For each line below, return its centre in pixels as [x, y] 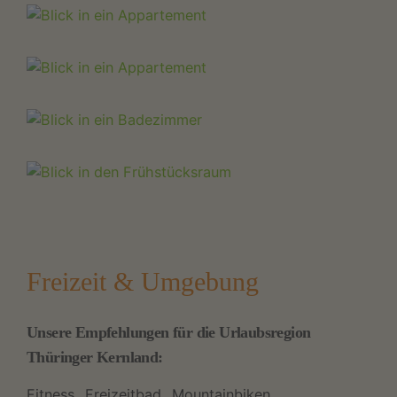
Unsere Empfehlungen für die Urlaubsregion [169, 333]
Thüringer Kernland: [95, 358]
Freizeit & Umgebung [143, 281]
